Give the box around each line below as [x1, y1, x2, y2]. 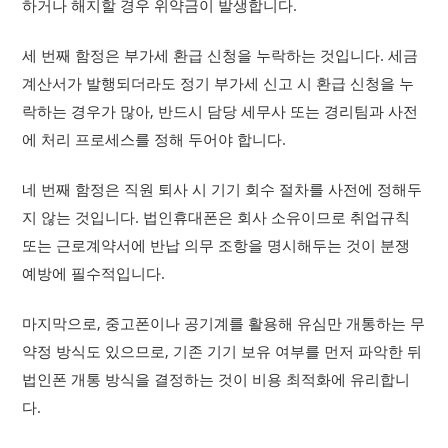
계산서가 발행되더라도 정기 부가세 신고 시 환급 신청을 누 [22, 73, 415, 93]
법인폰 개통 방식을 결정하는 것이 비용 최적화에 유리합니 [22, 369, 411, 389]
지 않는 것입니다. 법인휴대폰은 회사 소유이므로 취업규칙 [22, 207, 411, 227]
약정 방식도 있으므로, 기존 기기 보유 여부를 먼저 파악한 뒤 [22, 341, 423, 361]
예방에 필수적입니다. [22, 263, 166, 283]
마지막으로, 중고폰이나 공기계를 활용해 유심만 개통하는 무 [22, 313, 426, 333]
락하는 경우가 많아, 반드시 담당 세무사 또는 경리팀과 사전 [22, 101, 419, 121]
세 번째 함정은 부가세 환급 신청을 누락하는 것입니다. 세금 [22, 45, 419, 65]
